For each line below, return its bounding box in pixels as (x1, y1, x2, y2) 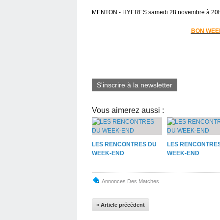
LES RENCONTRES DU (92, 140, 157, 148)
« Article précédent (96, 201, 145, 208)
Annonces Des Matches (102, 178, 159, 184)
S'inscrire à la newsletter (97, 81, 172, 89)
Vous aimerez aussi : (92, 106, 164, 114)
